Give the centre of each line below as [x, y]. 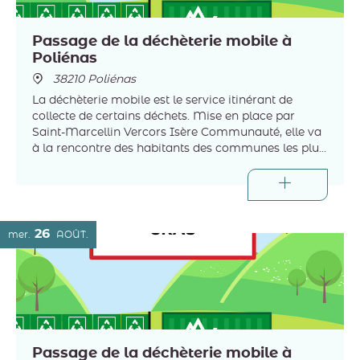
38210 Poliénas [93, 80]
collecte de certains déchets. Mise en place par [164, 117]
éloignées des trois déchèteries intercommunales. [171, 165]
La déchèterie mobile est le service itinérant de [162, 101]
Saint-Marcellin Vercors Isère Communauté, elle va [177, 133]
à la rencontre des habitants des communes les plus [178, 149]
